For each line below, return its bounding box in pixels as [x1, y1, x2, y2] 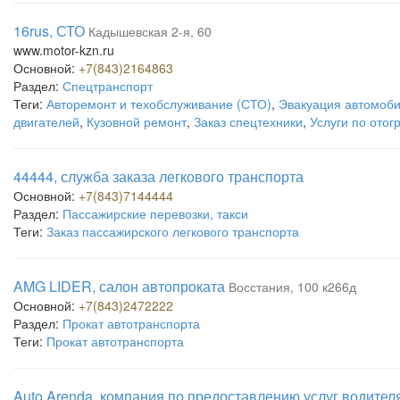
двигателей [13, 112, 79, 130]
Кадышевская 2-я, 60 [88, 22, 212, 40]
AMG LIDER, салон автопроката [13, 276, 225, 296]
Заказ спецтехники [194, 112, 303, 130]
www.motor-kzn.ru [13, 41, 114, 59]
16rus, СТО [13, 21, 85, 41]
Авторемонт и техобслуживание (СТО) [46, 95, 271, 112]
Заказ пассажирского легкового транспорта [46, 222, 299, 240]
